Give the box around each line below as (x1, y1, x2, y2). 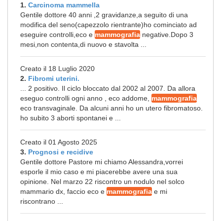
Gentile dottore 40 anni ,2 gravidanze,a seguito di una (20, 11, 188, 19)
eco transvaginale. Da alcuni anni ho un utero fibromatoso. (20, 104, 203, 112)
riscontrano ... (20, 197, 63, 205)
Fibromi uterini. (28, 74, 79, 82)
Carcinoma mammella (28, 1, 100, 9)
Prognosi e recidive (28, 148, 93, 156)
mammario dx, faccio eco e (20, 187, 107, 195)
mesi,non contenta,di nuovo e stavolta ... (20, 40, 147, 48)
